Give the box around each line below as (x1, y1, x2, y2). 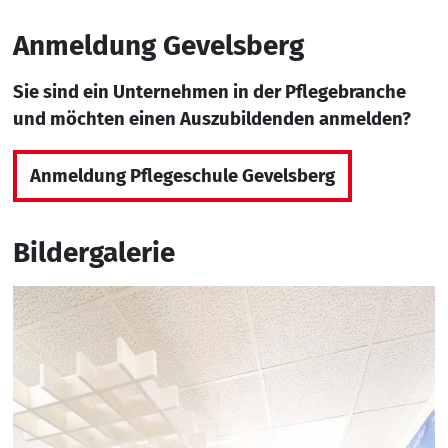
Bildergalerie (12, 236, 175, 270)
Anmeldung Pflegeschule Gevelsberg (29, 164, 335, 187)
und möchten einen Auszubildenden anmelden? (12, 108, 411, 131)
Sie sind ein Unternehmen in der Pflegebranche (12, 81, 406, 104)
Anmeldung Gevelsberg (12, 28, 304, 62)
